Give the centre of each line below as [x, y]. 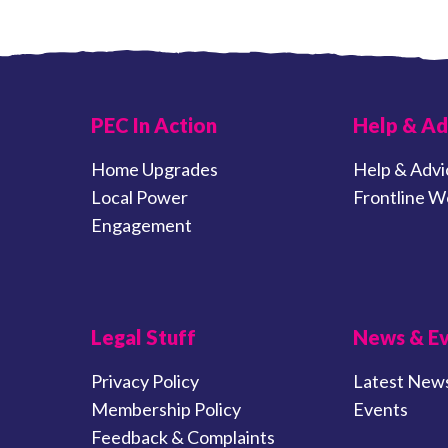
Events [380, 409]
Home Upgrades [154, 169]
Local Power [139, 197]
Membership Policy [165, 409]
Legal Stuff [143, 337]
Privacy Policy [144, 381]
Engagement [141, 225]
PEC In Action [153, 125]
